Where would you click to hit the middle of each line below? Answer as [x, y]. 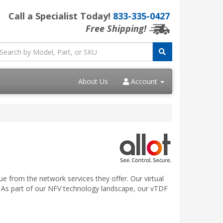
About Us [93, 82]
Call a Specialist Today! [61, 16]
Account [144, 82]
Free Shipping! [116, 28]
